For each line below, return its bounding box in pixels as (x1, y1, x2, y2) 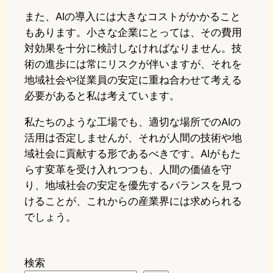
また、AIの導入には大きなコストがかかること (24, 10, 241, 23)
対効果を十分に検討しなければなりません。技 (24, 42, 242, 55)
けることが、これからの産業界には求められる (24, 195, 242, 208)
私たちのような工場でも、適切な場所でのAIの (24, 116, 241, 129)
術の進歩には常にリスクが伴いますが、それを (24, 58, 242, 71)
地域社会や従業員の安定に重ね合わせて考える (24, 74, 242, 87)
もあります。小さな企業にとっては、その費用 (24, 26, 242, 39)
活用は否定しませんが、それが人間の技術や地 (24, 132, 242, 144)
